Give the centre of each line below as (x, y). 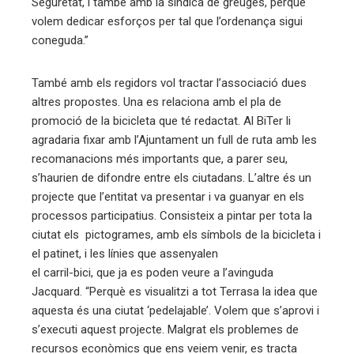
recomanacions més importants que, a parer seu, (160, 159)
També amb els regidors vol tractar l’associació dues (169, 83)
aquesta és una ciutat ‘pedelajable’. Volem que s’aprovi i (175, 311)
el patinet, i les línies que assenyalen (125, 254)
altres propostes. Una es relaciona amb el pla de (156, 102)
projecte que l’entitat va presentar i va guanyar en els (168, 197)
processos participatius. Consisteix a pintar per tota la (172, 216)
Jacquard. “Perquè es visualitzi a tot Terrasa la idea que (175, 292)
